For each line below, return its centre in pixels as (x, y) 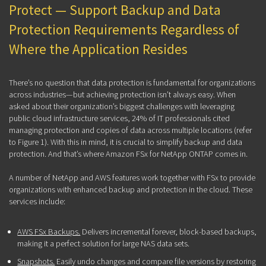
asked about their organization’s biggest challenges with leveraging (122, 106)
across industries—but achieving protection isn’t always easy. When (122, 94)
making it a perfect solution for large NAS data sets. (104, 243)
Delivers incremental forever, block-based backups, (169, 231)
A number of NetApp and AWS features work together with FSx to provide (132, 177)
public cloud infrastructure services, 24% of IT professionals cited (119, 118)
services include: (37, 201)
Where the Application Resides (98, 49)
